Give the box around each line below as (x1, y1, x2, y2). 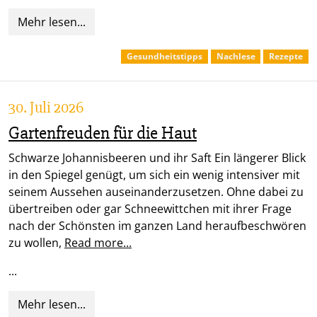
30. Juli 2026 (8, 98, 83, 117)
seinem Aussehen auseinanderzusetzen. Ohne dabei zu (8, 184, 304, 200)
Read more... (64, 235, 132, 251)
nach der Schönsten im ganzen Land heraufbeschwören (8, 218, 306, 234)
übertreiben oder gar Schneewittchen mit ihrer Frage (8, 201, 292, 217)
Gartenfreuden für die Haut (8, 122, 197, 144)
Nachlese (216, 50, 255, 63)
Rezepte (269, 50, 304, 63)
